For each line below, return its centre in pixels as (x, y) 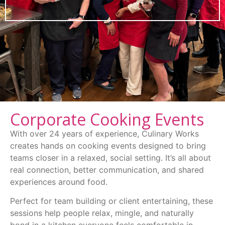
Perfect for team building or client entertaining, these (111, 201)
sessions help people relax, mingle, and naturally (102, 213)
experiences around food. (59, 182)
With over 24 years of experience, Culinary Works (104, 133)
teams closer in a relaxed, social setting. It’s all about (110, 157)
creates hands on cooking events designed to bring (108, 145)
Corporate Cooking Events (107, 119)
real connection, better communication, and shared (107, 170)
